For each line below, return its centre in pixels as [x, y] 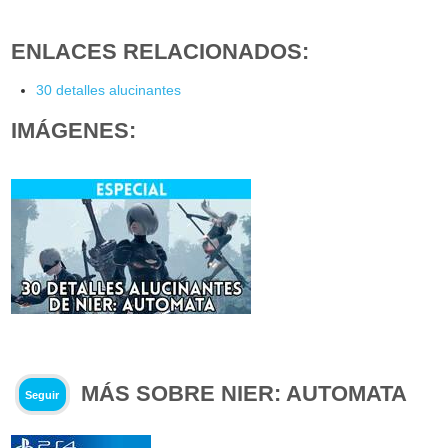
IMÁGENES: [74, 131]
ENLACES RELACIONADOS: [160, 52]
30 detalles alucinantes [109, 90]
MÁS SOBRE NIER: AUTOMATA [244, 394]
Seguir [42, 394]
